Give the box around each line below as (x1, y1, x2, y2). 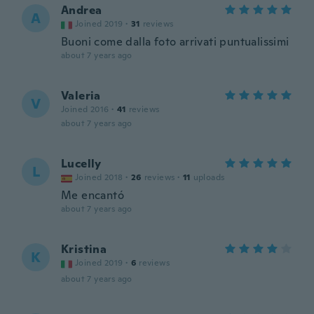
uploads (193, 172, 225, 183)
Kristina (61, 242, 107, 257)
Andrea (61, 3, 102, 18)
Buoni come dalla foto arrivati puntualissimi (61, 34, 289, 49)
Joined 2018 (75, 172, 123, 183)
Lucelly (61, 156, 102, 171)
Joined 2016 (61, 104, 109, 115)
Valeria (61, 88, 101, 103)
